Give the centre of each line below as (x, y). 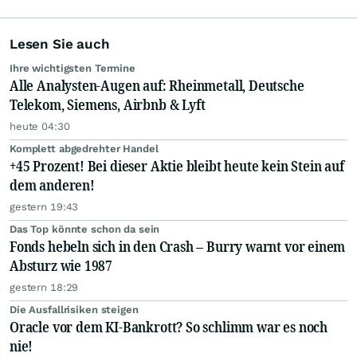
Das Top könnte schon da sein (85, 229)
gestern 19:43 (44, 207)
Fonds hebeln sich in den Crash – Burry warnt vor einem (178, 247)
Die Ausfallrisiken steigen (74, 310)
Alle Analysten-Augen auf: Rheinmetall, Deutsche (157, 86)
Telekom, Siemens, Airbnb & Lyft (108, 105)
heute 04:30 (40, 127)
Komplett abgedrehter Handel (84, 149)
